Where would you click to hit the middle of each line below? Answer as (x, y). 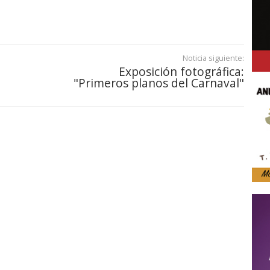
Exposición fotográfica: (181, 72)
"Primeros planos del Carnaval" (159, 83)
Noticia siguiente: (213, 58)
